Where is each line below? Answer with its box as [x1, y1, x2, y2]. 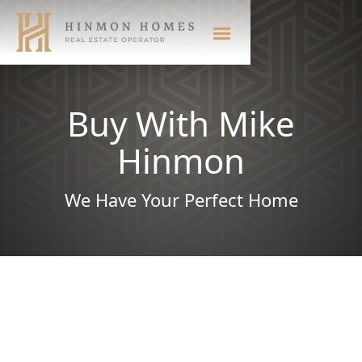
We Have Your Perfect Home [64, 187, 298, 212]
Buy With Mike [67, 100, 295, 146]
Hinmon [117, 137, 245, 183]
